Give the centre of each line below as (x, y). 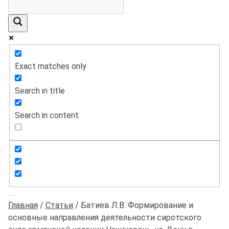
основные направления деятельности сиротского (105, 218)
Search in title (40, 90)
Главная (23, 205)
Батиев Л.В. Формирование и (137, 205)
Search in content (47, 115)
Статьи (59, 205)
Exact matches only (51, 66)
